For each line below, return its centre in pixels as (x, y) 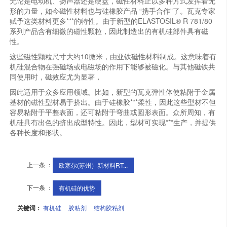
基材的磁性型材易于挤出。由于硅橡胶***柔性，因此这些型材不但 (113, 102)
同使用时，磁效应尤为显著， (56, 77)
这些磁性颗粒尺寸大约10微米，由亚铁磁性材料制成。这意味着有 (113, 56)
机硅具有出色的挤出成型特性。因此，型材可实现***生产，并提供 (113, 122)
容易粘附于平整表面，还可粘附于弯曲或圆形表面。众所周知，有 (113, 112)
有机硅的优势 (77, 188)
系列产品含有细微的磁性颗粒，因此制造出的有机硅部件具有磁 (109, 31)
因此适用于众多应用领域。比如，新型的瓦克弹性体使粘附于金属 (113, 92)
